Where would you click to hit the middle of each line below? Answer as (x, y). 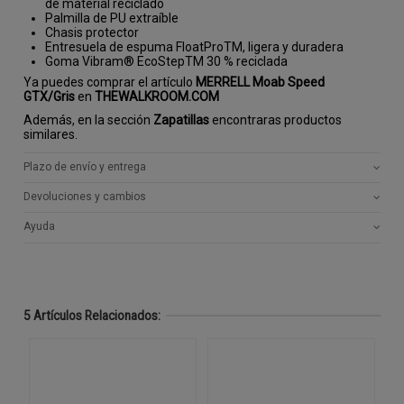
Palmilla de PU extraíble (112, 18)
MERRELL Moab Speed (261, 82)
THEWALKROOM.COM (157, 96)
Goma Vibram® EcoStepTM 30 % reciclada (167, 61)
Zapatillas (182, 119)
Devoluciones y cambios (85, 197)
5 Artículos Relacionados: (92, 315)
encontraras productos (276, 119)
